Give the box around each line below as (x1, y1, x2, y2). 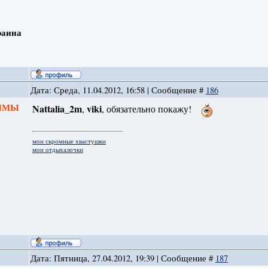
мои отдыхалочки (32, 145, 83, 154)
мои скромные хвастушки (32, 136, 106, 145)
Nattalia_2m (32, 101, 82, 115)
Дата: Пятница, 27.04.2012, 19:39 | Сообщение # (30, 252, 215, 264)
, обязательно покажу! (101, 102, 194, 115)
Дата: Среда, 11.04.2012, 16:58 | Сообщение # (30, 84, 206, 96)
